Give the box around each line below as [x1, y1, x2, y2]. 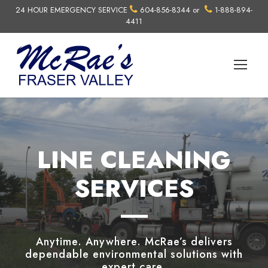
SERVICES [74, 170, 194, 206]
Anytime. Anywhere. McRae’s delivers [35, 233, 233, 249]
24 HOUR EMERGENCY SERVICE [16, 4, 130, 16]
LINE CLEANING [37, 142, 231, 177]
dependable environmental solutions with [25, 246, 243, 262]
